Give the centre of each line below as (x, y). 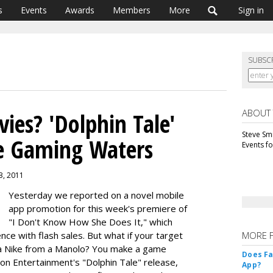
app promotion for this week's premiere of (98, 208)
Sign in (251, 10)
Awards (80, 10)
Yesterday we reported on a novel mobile (96, 195)
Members (132, 10)
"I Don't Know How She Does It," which (90, 222)
